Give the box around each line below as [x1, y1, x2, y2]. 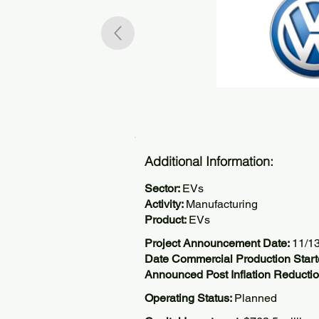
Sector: [145, 182, 182, 195]
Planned [234, 291, 277, 305]
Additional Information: [145, 153, 273, 169]
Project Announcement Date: [145, 236, 292, 250]
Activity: [145, 197, 186, 211]
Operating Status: [145, 291, 234, 305]
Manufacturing [186, 197, 258, 211]
